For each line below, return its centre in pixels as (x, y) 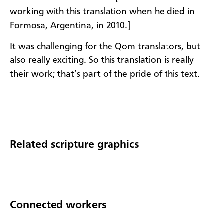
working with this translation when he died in (102, 12)
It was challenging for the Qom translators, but (105, 47)
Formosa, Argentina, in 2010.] (70, 26)
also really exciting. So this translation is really (102, 61)
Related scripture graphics (75, 144)
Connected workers (58, 205)
